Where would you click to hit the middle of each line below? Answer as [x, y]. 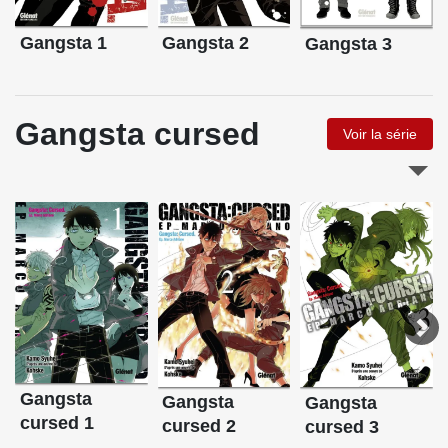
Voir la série [380, 133]
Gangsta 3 [349, 43]
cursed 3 [342, 426]
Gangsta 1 [63, 42]
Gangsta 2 [206, 42]
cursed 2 [199, 426]
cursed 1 [56, 422]
